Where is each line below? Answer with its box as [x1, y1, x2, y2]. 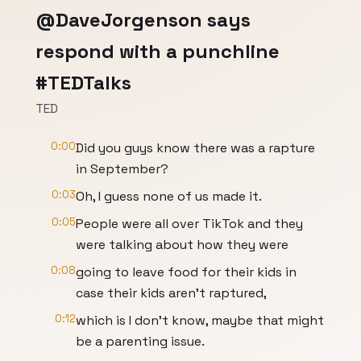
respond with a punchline [35, 39, 280, 64]
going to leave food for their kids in [76, 263, 297, 280]
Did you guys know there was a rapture [76, 139, 315, 156]
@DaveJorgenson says [35, 7, 251, 32]
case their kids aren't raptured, [76, 284, 267, 301]
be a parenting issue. [76, 333, 205, 350]
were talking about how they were [76, 236, 288, 253]
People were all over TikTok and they [76, 215, 303, 232]
